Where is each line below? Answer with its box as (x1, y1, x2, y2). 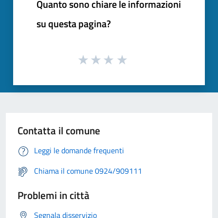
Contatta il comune (18, 123, 100, 139)
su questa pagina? (36, 16, 111, 31)
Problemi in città (18, 187, 90, 203)
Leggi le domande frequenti (34, 145, 124, 157)
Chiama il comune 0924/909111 (34, 165, 142, 177)
